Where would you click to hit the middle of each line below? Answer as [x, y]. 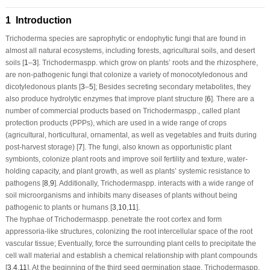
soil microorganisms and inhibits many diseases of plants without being [121, 195]
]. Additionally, [77, 183]
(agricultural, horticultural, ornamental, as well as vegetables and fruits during [131, 135]
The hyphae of [30, 219]
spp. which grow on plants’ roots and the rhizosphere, [171, 62]
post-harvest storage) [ [42, 147]
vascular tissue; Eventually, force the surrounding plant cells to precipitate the [130, 243]
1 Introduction [38, 20]
